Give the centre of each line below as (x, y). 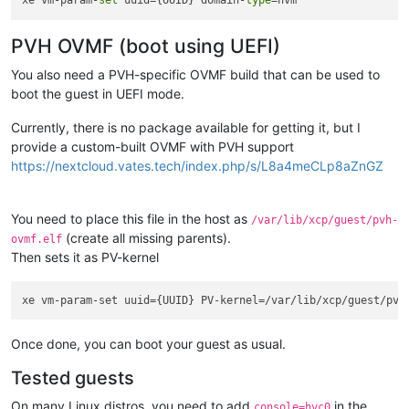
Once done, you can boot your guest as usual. (148, 344)
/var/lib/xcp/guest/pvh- (325, 220)
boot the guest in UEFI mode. (98, 93)
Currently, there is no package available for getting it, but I (186, 127)
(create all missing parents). (147, 237)
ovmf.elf (37, 239)
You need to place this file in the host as (131, 218)
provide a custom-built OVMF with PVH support (152, 146)
